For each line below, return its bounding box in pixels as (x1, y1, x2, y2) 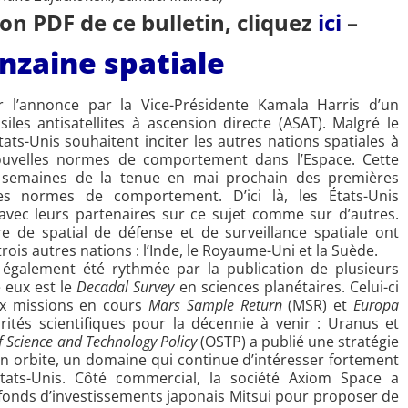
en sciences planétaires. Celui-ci (174, 277, 400, 298)
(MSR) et (281, 295, 354, 316)
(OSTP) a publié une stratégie (199, 331, 400, 352)
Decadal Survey (76, 277, 175, 298)
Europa (353, 295, 400, 316)
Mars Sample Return (148, 295, 282, 316)
